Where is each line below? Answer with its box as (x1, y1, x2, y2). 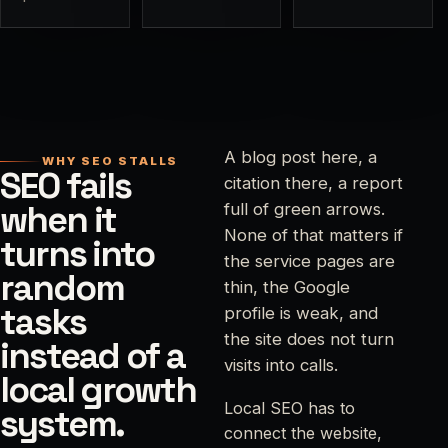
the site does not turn (223, 329, 394, 350)
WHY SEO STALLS (42, 154, 179, 169)
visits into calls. (223, 355, 338, 376)
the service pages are (223, 251, 395, 272)
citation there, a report (223, 173, 403, 194)
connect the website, (223, 423, 382, 444)
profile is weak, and (223, 303, 378, 324)
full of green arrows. (223, 199, 385, 220)
